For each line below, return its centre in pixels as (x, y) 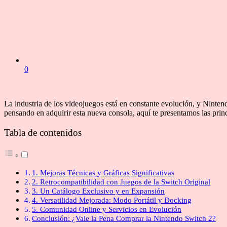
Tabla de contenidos (43, 132)
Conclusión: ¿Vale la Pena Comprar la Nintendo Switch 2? (124, 218)
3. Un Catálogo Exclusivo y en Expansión (99, 191)
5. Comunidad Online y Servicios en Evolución (107, 209)
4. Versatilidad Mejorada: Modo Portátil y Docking (112, 200)
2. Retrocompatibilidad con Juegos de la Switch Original (121, 181)
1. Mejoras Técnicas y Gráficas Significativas (103, 172)
